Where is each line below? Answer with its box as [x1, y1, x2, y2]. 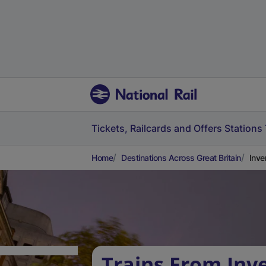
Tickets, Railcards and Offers [91, 122, 222, 134]
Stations [224, 122, 262, 134]
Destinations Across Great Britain [121, 153, 241, 163]
